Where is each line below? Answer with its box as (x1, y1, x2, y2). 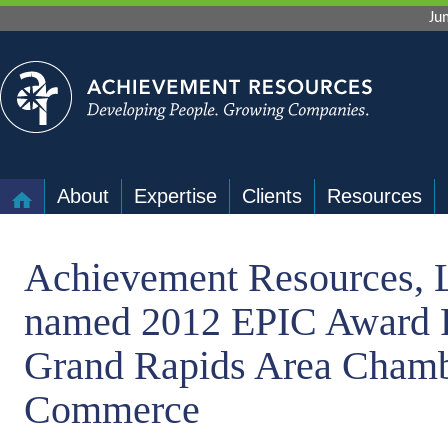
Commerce (24, 387, 200, 432)
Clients (242, 185, 302, 207)
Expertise (134, 185, 217, 207)
